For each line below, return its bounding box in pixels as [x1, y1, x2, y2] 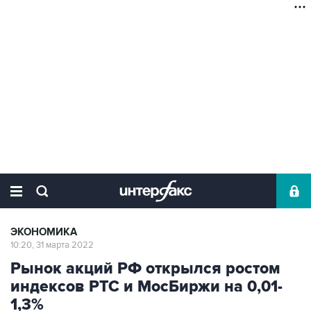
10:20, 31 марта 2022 [10, 239, 94, 251]
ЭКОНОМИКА [10, 226, 77, 239]
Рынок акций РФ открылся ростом [10, 259, 280, 278]
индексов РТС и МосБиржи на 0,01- [10, 277, 283, 296]
